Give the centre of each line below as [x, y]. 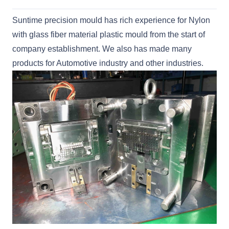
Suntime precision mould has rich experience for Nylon [111, 20]
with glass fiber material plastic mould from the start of [109, 35]
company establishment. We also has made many [102, 49]
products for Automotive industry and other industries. [108, 63]
